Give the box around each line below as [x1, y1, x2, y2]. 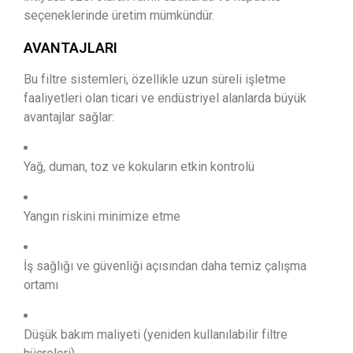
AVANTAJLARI [24, 39, 117, 56]
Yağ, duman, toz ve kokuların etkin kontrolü [24, 159, 255, 174]
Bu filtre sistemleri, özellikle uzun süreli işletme [24, 72, 286, 87]
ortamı [24, 277, 58, 292]
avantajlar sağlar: [24, 110, 114, 124]
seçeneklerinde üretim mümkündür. [24, 8, 214, 23]
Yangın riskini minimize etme [24, 209, 180, 224]
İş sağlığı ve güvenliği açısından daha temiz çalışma [24, 258, 307, 273]
